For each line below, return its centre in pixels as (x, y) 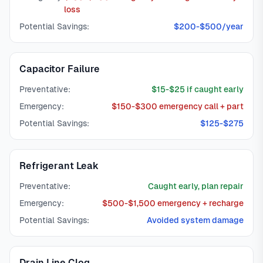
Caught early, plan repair (196, 186)
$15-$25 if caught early (198, 89)
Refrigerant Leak (59, 166)
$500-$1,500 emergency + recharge (173, 203)
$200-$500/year (209, 26)
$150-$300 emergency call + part (178, 106)
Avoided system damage (195, 220)
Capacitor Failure (60, 69)
